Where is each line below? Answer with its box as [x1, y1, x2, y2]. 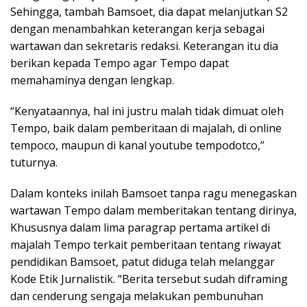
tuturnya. [10, 154, 58, 170]
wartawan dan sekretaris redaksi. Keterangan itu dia [10, 38, 278, 53]
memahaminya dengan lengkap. [10, 72, 174, 88]
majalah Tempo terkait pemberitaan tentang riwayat [10, 236, 281, 252]
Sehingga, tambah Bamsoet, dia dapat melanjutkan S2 [10, 3, 288, 19]
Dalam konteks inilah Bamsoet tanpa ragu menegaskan [10, 185, 297, 201]
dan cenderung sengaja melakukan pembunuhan [10, 288, 263, 304]
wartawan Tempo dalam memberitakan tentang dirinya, [10, 202, 297, 218]
